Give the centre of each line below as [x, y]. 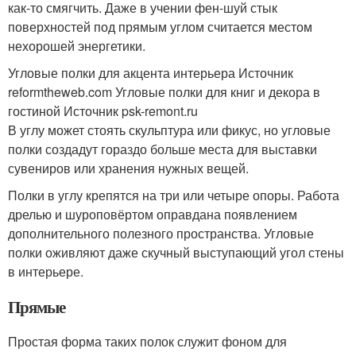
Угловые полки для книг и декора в [218, 92]
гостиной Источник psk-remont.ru [103, 111]
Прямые [37, 307]
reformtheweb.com [62, 92]
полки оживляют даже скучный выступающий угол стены [176, 252]
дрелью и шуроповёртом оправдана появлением [153, 214]
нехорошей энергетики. [77, 46]
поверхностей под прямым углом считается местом [160, 27]
